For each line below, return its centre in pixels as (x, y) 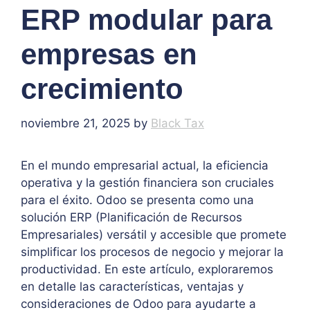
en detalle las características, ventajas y (132, 286)
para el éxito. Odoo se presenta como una (137, 200)
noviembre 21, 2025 (75, 123)
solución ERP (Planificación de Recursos (131, 217)
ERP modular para (146, 20)
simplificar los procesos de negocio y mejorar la (152, 252)
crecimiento (102, 89)
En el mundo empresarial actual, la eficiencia (145, 165)
